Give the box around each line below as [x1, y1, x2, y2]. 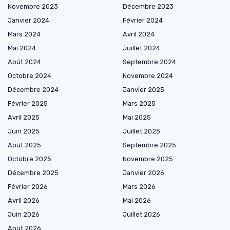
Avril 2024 [123, 30, 155, 39]
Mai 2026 [123, 197, 151, 205]
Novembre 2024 [123, 72, 173, 80]
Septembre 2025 [123, 141, 176, 149]
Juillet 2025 [123, 127, 160, 136]
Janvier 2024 [8, 16, 49, 25]
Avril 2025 [8, 113, 40, 122]
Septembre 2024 [123, 58, 176, 66]
